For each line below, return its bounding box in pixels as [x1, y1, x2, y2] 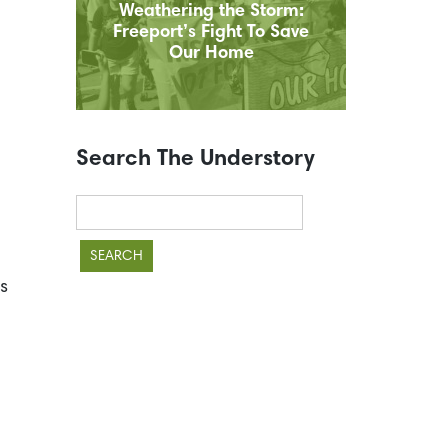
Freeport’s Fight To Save [113, 24, 309, 42]
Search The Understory [76, 148, 315, 171]
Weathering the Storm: [118, 3, 304, 21]
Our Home [168, 45, 254, 63]
